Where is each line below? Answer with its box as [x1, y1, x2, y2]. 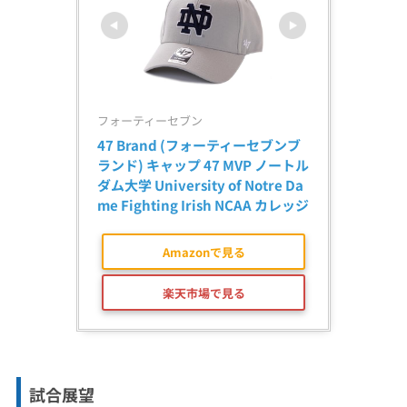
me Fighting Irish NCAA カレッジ [97, 195, 309, 214]
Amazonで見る [162, 243, 245, 261]
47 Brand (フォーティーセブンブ [97, 135, 301, 154]
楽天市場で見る [162, 283, 245, 302]
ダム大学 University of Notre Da [97, 175, 303, 194]
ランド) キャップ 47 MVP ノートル [97, 155, 309, 174]
